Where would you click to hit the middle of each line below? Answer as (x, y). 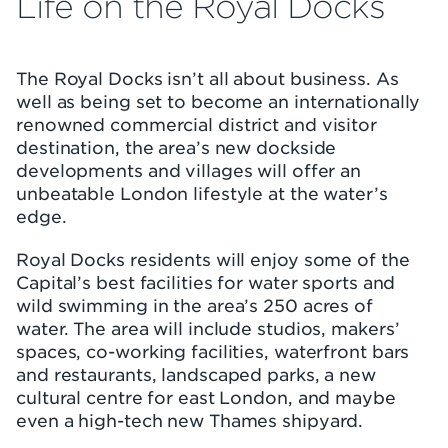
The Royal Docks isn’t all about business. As (207, 78)
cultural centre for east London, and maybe (206, 397)
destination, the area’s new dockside (176, 147)
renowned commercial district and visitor (196, 124)
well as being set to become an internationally (218, 101)
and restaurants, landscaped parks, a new (196, 374)
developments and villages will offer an (189, 170)
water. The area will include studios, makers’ (208, 328)
